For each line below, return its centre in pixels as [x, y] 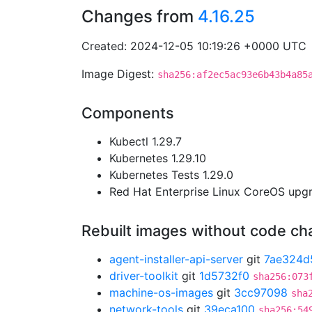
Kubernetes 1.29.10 [158, 158]
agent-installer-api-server [176, 259]
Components [128, 113]
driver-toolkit [144, 276]
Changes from [140, 16]
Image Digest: [119, 74]
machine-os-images [161, 292]
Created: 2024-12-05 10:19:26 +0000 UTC [194, 46]
